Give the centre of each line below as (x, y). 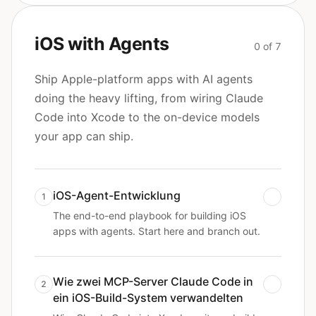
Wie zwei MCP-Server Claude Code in (153, 281)
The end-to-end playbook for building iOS (150, 215)
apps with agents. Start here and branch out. (157, 231)
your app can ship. (84, 136)
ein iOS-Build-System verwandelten (148, 298)
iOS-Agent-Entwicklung (117, 195)
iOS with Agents (102, 44)
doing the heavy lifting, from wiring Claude (149, 98)
